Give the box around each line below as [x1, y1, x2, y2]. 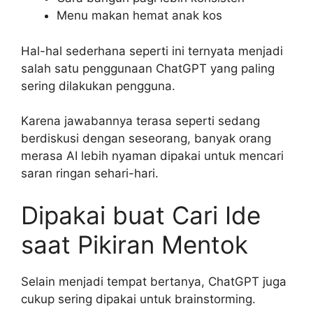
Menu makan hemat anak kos [57, 8, 222, 23]
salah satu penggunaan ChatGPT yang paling [21, 61, 275, 75]
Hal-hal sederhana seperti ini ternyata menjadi [21, 43, 283, 58]
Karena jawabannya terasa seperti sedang [21, 114, 260, 129]
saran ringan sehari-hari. [21, 166, 159, 181]
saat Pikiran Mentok [21, 229, 248, 259]
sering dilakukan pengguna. [21, 78, 175, 93]
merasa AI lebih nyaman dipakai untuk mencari [21, 149, 284, 163]
